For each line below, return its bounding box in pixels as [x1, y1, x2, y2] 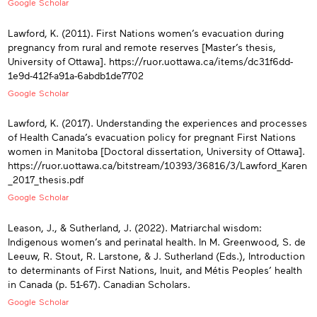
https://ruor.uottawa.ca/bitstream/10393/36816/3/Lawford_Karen [8, 159, 307, 172]
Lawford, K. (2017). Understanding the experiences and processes [8, 117, 307, 129]
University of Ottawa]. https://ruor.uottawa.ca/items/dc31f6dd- [8, 54, 293, 67]
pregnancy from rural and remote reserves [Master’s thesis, [8, 40, 276, 53]
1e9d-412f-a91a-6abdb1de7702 [8, 69, 144, 81]
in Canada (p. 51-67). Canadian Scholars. [8, 277, 190, 290]
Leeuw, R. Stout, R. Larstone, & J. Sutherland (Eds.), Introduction [8, 249, 305, 262]
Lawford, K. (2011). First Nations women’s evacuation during [8, 26, 284, 39]
